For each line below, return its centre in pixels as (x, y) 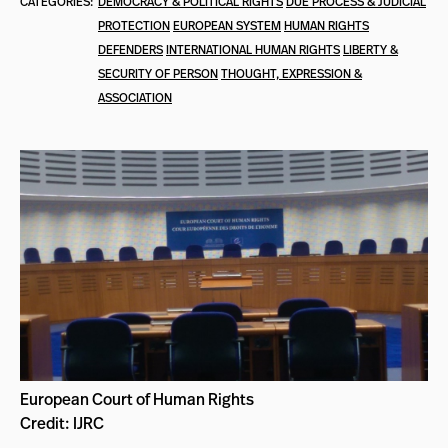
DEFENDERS (130, 49)
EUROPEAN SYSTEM (227, 25)
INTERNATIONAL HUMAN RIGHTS (253, 49)
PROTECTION (134, 25)
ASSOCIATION (135, 97)
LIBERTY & (370, 49)
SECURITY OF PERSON (158, 73)
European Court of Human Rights (137, 398)
